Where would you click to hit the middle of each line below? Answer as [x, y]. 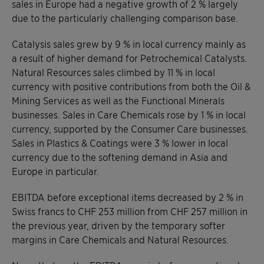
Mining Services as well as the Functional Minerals [118, 100]
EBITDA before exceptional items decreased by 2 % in [128, 197]
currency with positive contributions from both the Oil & [131, 86]
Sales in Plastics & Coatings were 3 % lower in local [120, 142]
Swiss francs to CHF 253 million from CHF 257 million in [130, 211]
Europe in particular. [55, 171]
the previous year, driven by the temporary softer [118, 225]
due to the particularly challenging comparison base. [125, 17]
